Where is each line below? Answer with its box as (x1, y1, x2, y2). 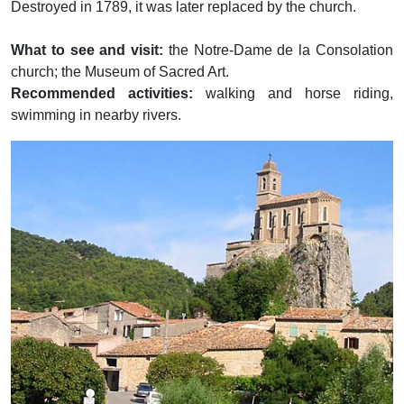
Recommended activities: (11, 86, 193, 101)
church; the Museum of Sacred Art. (11, 64, 229, 79)
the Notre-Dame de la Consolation (163, 42, 394, 58)
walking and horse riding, (193, 86, 393, 101)
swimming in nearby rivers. (11, 107, 181, 123)
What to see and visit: (11, 42, 164, 58)
